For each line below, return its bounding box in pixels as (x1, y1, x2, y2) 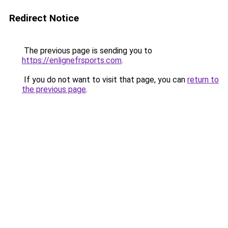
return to (187, 75, 219, 84)
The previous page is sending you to (22, 46, 152, 55)
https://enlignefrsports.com (22, 55, 122, 65)
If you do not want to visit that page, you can (22, 75, 187, 84)
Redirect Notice (9, 12, 79, 24)
